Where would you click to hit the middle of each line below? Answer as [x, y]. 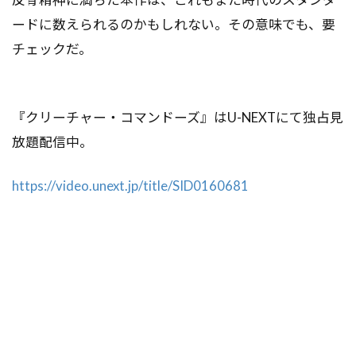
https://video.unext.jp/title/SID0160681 [130, 185]
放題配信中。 [52, 141]
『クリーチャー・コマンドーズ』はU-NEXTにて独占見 [178, 117]
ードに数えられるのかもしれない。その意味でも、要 [174, 24]
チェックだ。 [52, 48]
